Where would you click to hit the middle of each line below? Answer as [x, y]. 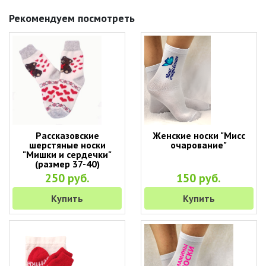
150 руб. [199, 178]
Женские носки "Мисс [199, 135]
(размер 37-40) [67, 164]
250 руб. [67, 178]
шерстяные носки [67, 145]
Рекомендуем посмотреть [72, 18]
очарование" [199, 145]
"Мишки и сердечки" [67, 154]
